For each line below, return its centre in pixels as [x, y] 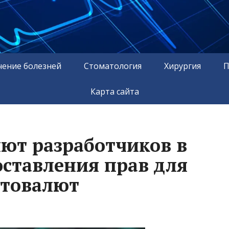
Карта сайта [114, 91]
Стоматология [113, 66]
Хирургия [182, 66]
